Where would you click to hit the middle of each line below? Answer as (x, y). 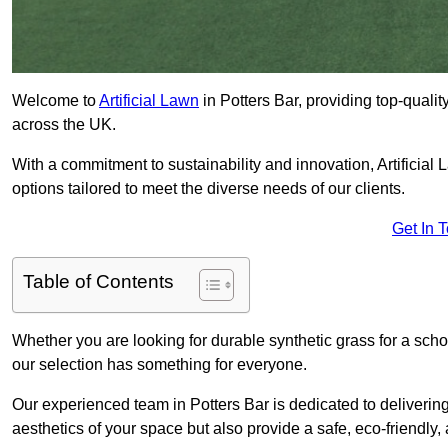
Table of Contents (98, 282)
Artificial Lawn (149, 101)
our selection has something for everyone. (159, 365)
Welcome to (55, 101)
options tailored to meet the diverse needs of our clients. (208, 189)
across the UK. (64, 125)
